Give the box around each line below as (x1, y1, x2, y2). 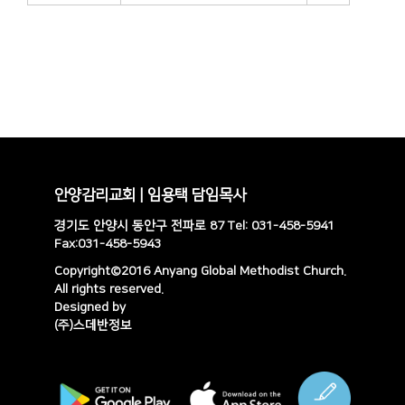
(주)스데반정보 (53, 318, 132, 334)
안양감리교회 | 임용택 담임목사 (53, 187, 246, 204)
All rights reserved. (53, 282, 164, 297)
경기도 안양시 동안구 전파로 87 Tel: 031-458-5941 (53, 219, 334, 234)
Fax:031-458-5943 (53, 237, 161, 252)
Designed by (53, 300, 126, 316)
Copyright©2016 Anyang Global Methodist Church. (53, 264, 346, 279)
